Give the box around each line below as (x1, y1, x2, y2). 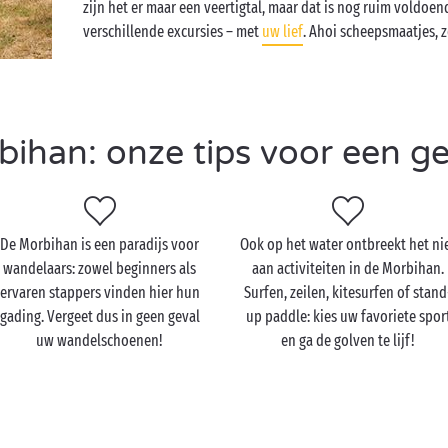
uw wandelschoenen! (36, 331, 164, 350)
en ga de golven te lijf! (281, 331, 416, 350)
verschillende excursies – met (83, 22, 263, 41)
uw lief (262, 22, 304, 41)
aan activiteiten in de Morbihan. (252, 259, 445, 278)
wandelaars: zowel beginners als (3, 259, 197, 278)
